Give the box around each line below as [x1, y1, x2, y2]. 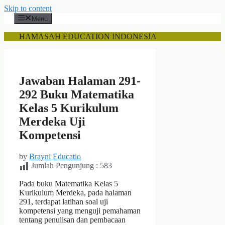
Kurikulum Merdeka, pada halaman [19, 188, 132, 197]
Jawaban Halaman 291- [19, 74, 141, 88]
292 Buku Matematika [19, 88, 134, 101]
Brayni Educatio [29, 152, 81, 161]
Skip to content [4, 4, 52, 13]
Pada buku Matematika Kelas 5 [19, 179, 118, 188]
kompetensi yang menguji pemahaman [19, 206, 141, 215]
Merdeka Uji [19, 115, 85, 129]
